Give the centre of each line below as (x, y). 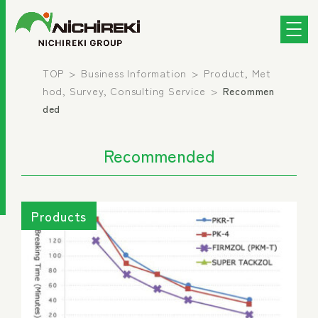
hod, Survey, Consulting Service (124, 90)
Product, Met (237, 72)
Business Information (134, 72)
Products (59, 216)
